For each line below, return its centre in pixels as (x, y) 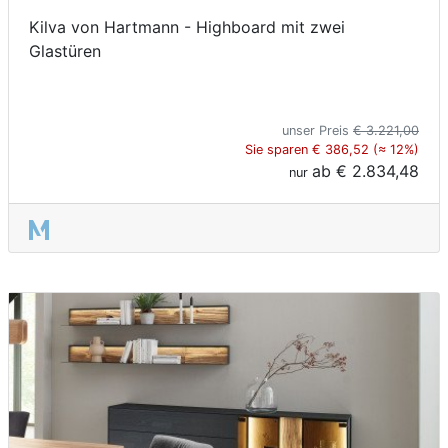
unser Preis (317, 131)
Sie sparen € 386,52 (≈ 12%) (332, 150)
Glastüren (65, 51)
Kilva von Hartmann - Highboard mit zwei (187, 27)
